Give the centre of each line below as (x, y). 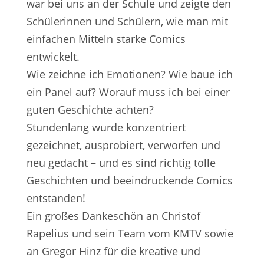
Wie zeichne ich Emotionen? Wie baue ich (129, 74)
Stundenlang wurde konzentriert (106, 127)
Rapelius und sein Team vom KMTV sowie (130, 233)
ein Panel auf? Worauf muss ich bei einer (128, 92)
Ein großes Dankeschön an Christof (113, 216)
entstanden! (56, 198)
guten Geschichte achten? (90, 110)
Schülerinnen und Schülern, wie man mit (127, 21)
